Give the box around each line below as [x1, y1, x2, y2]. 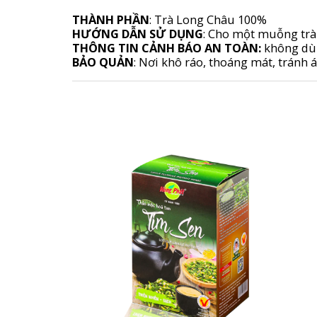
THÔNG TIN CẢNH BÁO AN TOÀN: [72, 39, 261, 56]
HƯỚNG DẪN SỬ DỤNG [72, 25, 203, 42]
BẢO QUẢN [72, 53, 134, 70]
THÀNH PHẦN [72, 11, 149, 28]
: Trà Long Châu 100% [149, 11, 270, 28]
